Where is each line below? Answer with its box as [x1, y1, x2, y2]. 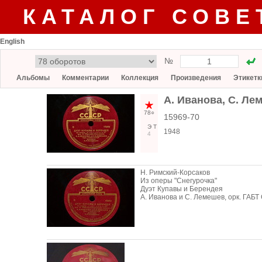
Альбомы [16, 74, 50, 82]
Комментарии [62, 74, 109, 82]
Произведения [171, 74, 221, 82]
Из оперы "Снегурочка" [140, 177, 217, 185]
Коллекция [121, 74, 158, 82]
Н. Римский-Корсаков [140, 168, 210, 177]
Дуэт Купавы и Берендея [140, 185, 223, 193]
